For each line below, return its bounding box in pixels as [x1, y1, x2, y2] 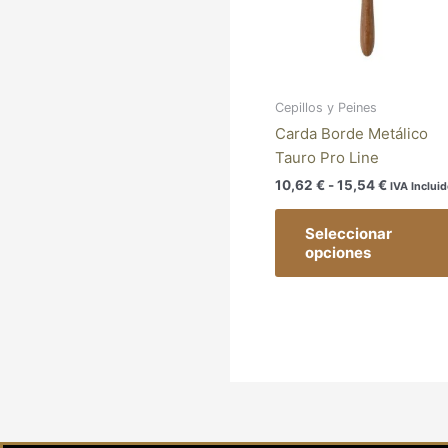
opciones [304, 242, 371, 262]
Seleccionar [304, 223, 392, 243]
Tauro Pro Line [274, 147, 379, 167]
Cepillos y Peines [274, 99, 377, 115]
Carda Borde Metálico [274, 123, 428, 143]
